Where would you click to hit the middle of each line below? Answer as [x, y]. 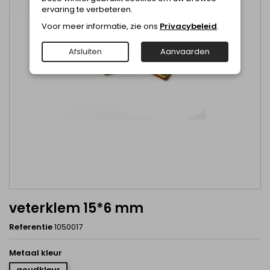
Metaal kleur [36, 253]
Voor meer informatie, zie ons [101, 27]
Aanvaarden [185, 52]
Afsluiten [85, 52]
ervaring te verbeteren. [87, 10]
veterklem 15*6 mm [76, 208]
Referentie [31, 227]
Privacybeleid [188, 27]
